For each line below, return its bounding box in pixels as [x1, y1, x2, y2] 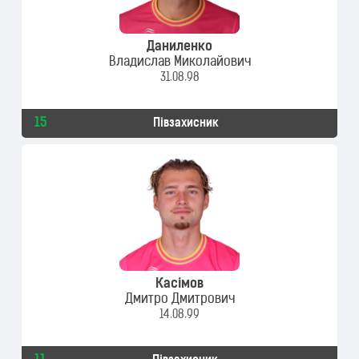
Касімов [155, 278, 204, 291]
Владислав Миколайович [108, 56, 251, 69]
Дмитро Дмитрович [124, 293, 235, 306]
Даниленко [147, 41, 212, 54]
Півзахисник [153, 118, 219, 130]
